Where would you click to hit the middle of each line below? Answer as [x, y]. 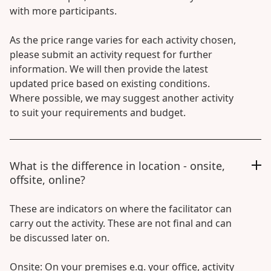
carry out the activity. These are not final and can [121, 223]
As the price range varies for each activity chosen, [123, 40]
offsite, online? [47, 180]
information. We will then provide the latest [109, 69]
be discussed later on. [60, 238]
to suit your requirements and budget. [98, 113]
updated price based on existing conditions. [110, 83]
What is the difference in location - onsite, [117, 166]
